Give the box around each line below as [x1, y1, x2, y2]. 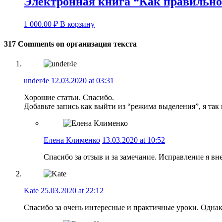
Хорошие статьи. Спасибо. [24, 93, 114, 102]
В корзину [60, 20, 95, 29]
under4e [24, 76, 49, 85]
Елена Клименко [44, 135, 100, 144]
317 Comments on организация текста [4, 40, 137, 49]
